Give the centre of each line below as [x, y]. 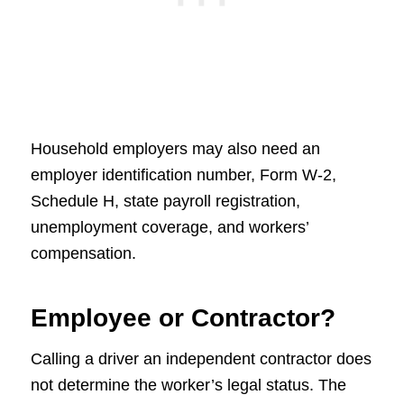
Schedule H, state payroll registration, [165, 202]
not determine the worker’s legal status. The [188, 385]
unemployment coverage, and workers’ [169, 228]
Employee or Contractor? [183, 318]
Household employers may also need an [175, 149]
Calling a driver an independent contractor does [201, 358]
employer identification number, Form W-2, [183, 175]
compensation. [83, 254]
